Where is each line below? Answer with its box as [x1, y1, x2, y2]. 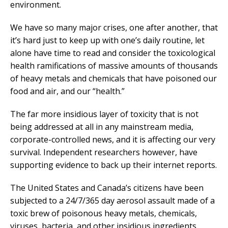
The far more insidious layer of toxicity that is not [10, 108, 198, 120]
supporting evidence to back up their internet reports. [10, 159, 217, 171]
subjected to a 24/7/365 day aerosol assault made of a [10, 195, 215, 207]
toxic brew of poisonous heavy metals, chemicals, [10, 208, 197, 219]
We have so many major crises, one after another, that [10, 22, 218, 34]
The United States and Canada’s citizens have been [10, 182, 204, 194]
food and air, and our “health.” [10, 85, 125, 97]
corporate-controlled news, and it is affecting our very [10, 134, 215, 146]
